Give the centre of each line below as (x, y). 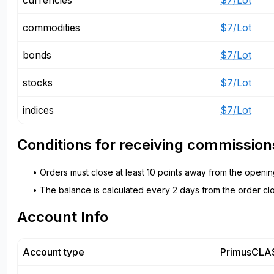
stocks (38, 83)
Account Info (63, 217)
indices (38, 110)
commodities (51, 28)
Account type (54, 252)
